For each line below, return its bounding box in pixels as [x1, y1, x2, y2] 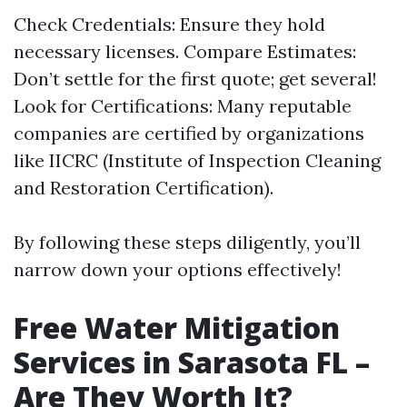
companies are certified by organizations [14, 122, 364, 144]
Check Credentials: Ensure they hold [14, 13, 325, 35]
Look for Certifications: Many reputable [14, 94, 352, 117]
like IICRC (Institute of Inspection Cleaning [14, 149, 381, 172]
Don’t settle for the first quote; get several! [14, 67, 377, 90]
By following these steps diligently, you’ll [14, 231, 361, 253]
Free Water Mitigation [14, 308, 340, 347]
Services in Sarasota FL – [14, 342, 370, 382]
